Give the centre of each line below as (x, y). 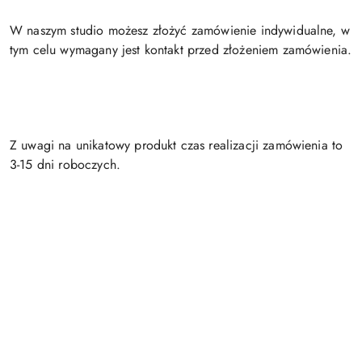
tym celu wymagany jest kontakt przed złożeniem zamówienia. (181, 50)
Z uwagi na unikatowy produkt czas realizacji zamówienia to (177, 145)
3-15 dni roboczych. (65, 164)
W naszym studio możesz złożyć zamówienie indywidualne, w (180, 30)
